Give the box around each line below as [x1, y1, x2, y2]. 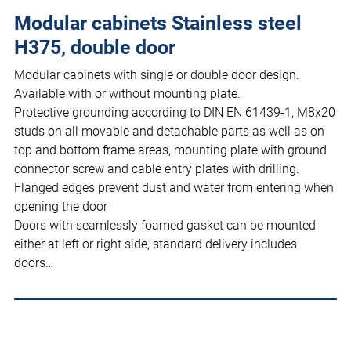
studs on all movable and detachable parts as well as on [14, 124, 324, 139]
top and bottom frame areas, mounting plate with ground [14, 143, 327, 158]
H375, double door [14, 36, 175, 60]
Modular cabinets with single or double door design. [14, 67, 299, 83]
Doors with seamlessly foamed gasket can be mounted [14, 218, 316, 233]
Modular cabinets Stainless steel [14, 12, 302, 35]
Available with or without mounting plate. [14, 86, 241, 102]
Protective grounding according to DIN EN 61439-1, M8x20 [14, 105, 335, 121]
